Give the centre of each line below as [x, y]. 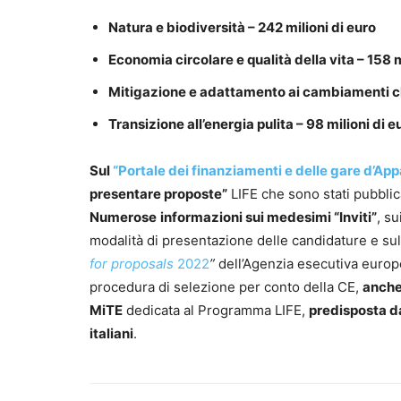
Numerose [123, 218]
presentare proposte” [158, 194]
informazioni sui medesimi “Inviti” [269, 218]
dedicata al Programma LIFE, [216, 311]
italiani [111, 334]
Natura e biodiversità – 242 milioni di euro [242, 28]
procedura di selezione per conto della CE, [226, 287]
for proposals [133, 264]
